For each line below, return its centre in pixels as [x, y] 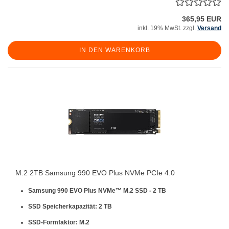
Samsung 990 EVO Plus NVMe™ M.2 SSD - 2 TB [97, 191]
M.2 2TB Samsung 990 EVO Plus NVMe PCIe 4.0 [95, 173]
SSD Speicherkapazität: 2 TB [70, 207]
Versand [209, 28]
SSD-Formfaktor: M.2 [59, 222]
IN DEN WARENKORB [114, 50]
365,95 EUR [202, 19]
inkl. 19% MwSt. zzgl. [167, 28]
